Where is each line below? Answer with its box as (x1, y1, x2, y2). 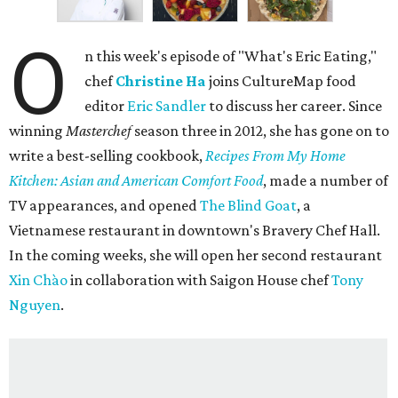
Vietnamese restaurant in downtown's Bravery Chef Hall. (9, 221, 380, 240)
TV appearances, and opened (9, 196, 200, 215)
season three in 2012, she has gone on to (131, 122, 389, 140)
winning (9, 122, 66, 140)
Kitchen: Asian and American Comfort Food (9, 171, 263, 190)
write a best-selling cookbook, (9, 147, 205, 165)
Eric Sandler (127, 97, 207, 115)
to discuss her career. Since (206, 97, 383, 115)
